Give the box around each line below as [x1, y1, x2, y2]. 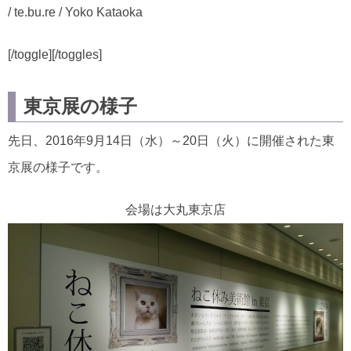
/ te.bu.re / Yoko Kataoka [8, 5, 143, 19]
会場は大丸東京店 [125, 203, 226, 216]
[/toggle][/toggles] [8, 48, 102, 61]
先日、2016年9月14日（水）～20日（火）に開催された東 [8, 134, 335, 147]
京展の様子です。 [8, 161, 108, 174]
